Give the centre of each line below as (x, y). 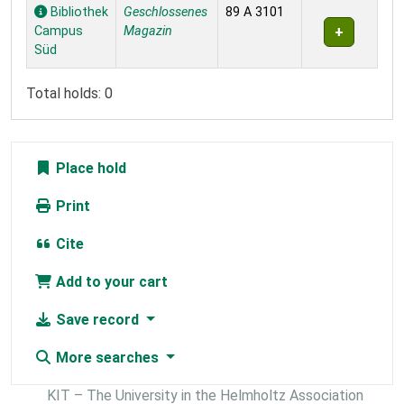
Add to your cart (110, 282)
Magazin (148, 32)
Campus (59, 32)
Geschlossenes (165, 13)
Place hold (89, 169)
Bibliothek (78, 13)
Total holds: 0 (69, 94)
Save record (97, 320)
